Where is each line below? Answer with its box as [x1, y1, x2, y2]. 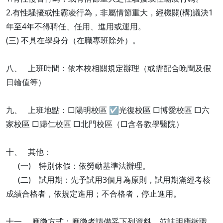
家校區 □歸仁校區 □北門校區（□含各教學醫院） [6, 118, 186, 129]
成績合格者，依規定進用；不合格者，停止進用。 [6, 188, 181, 199]
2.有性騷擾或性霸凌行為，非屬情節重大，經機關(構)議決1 [6, 7, 213, 18]
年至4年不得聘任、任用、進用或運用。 [6, 21, 146, 32]
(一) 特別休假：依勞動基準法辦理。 [6, 160, 150, 171]
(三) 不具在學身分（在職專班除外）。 [6, 35, 140, 46]
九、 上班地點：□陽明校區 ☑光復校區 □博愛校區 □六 [6, 105, 210, 115]
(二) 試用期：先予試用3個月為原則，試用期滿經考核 [6, 174, 211, 185]
